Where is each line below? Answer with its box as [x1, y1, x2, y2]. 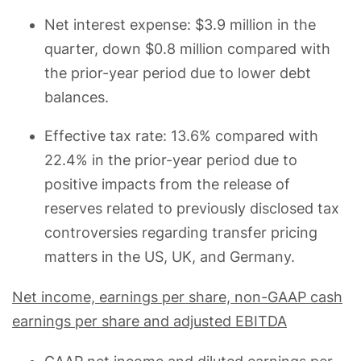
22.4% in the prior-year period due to [44, 151, 297, 168]
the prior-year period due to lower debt [44, 64, 311, 81]
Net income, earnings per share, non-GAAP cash [12, 288, 342, 305]
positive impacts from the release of [44, 175, 290, 193]
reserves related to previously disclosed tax [44, 199, 339, 217]
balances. [44, 88, 109, 106]
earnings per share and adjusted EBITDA [12, 312, 287, 330]
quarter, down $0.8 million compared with [44, 39, 330, 57]
